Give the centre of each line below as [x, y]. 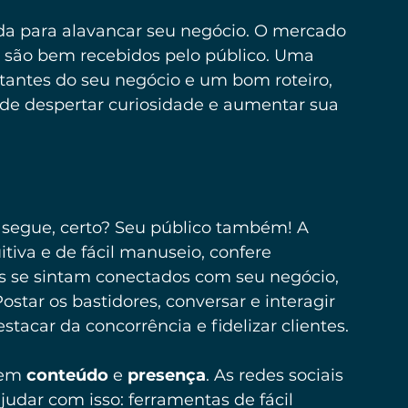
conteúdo [67, 375]
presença [167, 375]
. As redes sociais [277, 375]
